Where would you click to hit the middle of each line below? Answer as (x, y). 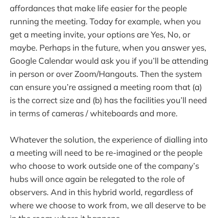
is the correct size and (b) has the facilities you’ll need (108, 100)
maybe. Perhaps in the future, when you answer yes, (108, 48)
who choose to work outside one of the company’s (104, 166)
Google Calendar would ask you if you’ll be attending (109, 61)
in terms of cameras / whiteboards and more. (94, 113)
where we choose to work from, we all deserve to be (108, 205)
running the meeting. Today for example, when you (105, 21)
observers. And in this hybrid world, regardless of (101, 192)
